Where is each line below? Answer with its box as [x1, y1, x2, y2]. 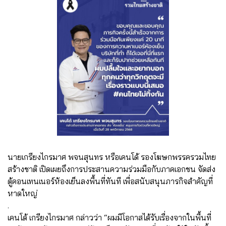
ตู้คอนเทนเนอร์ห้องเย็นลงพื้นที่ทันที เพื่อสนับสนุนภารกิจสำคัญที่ [8, 176, 213, 186]
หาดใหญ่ [8, 188, 37, 198]
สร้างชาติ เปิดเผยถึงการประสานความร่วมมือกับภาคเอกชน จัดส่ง [8, 163, 215, 174]
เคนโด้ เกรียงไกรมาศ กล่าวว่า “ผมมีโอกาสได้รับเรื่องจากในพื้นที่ [8, 212, 211, 222]
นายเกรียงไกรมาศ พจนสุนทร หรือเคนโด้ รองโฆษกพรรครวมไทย [8, 151, 216, 162]
